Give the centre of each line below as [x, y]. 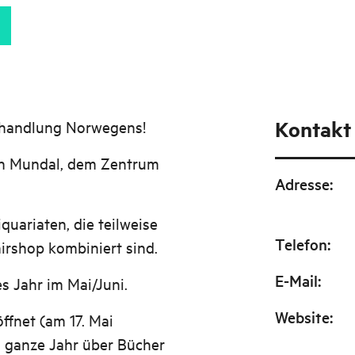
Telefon [301, 244]
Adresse [302, 184]
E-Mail [296, 281]
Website [302, 317]
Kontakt [313, 129]
